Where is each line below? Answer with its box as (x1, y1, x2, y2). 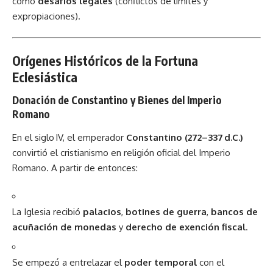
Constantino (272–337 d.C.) (126, 131, 243, 143)
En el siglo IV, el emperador (12, 131, 126, 143)
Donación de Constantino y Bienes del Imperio (12, 93, 222, 107)
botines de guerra (126, 206, 207, 218)
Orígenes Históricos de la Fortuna (12, 52, 198, 69)
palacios (83, 206, 121, 218)
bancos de (211, 206, 258, 218)
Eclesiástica (12, 68, 77, 85)
